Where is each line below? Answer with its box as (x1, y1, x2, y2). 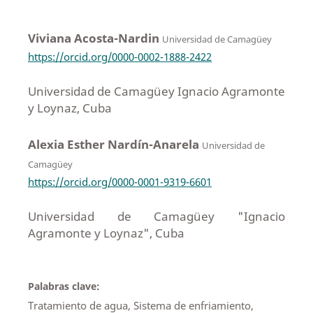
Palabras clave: (27, 279, 100, 293)
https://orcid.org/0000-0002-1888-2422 (27, 49, 212, 64)
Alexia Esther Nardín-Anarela (27, 136, 202, 152)
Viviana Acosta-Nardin (27, 29, 162, 46)
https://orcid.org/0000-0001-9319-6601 (27, 174, 212, 189)
